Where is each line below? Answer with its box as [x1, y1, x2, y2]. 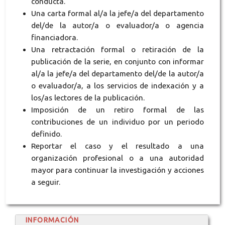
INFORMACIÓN [25, 215, 79, 224]
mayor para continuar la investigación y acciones [31, 165, 204, 174]
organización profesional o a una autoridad [31, 153, 204, 162]
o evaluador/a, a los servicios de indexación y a [31, 81, 204, 90]
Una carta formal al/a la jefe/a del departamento [31, 9, 204, 18]
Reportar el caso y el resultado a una [31, 141, 204, 150]
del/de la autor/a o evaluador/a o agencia [31, 21, 204, 30]
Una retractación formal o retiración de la [31, 45, 204, 54]
